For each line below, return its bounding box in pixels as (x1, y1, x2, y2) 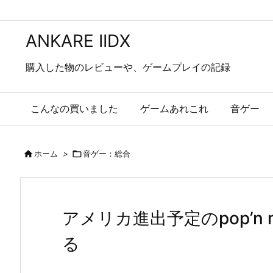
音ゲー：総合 (83, 149, 130, 158)
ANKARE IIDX (26, 30, 130, 51)
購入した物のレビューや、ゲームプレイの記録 (26, 61, 230, 73)
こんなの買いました (30, 102, 118, 115)
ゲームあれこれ (140, 102, 208, 115)
